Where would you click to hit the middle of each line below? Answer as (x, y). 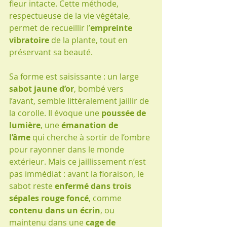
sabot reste (32, 186)
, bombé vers (100, 88)
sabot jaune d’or (42, 88)
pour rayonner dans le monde (68, 149)
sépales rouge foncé (49, 198)
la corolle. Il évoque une (55, 113)
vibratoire (29, 40)
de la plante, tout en (89, 40)
